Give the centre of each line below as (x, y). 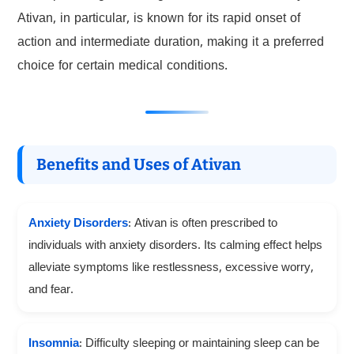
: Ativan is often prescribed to (202, 225)
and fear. (51, 291)
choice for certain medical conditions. (122, 68)
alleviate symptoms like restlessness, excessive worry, (171, 269)
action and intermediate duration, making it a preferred (170, 44)
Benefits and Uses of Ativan (138, 165)
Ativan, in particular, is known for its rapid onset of (158, 20)
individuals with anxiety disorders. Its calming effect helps (175, 247)
